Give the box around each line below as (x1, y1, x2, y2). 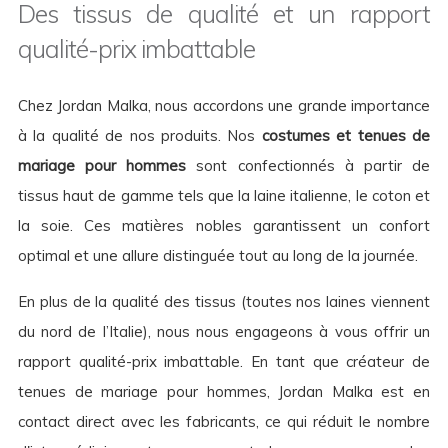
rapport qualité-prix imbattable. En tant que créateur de (18, 352, 430, 372)
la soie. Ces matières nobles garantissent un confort (18, 216, 430, 236)
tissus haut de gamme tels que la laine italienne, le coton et (18, 186, 430, 206)
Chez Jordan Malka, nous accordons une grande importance (18, 96, 430, 116)
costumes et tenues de (261, 126, 431, 146)
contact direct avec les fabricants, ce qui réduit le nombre (18, 412, 430, 432)
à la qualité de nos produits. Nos (18, 126, 262, 146)
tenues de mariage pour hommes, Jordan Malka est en (18, 382, 430, 402)
